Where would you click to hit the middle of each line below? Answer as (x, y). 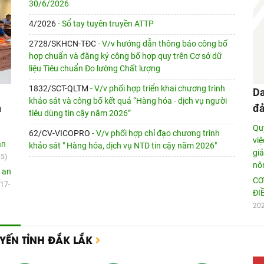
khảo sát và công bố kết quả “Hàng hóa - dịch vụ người (128, 101)
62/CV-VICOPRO (60, 133)
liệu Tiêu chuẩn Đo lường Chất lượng (95, 69)
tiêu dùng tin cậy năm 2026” (80, 113)
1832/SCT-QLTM (60, 89)
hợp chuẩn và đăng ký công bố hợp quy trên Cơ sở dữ (126, 56)
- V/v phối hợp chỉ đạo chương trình (156, 133)
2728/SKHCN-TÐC (63, 44)
